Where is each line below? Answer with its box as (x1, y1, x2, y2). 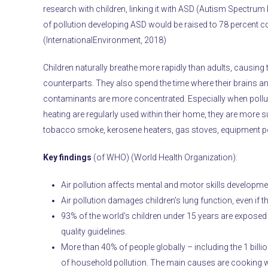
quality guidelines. (61, 226, 127, 236)
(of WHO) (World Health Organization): (92, 152, 238, 162)
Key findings (43, 152, 92, 162)
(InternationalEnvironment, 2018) (43, 35, 167, 45)
